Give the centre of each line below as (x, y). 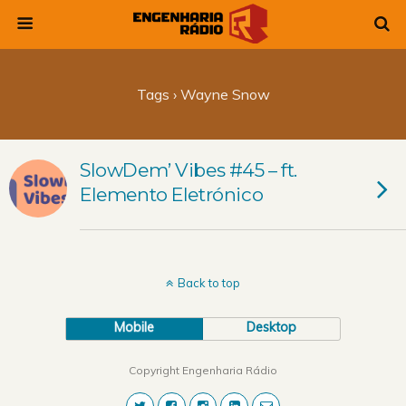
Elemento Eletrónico (172, 194)
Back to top (209, 283)
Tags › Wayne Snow (203, 94)
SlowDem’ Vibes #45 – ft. (189, 170)
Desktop (272, 327)
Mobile (135, 327)
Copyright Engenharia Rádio (203, 370)
